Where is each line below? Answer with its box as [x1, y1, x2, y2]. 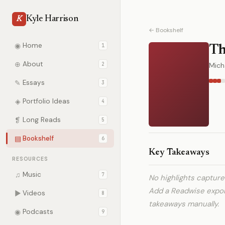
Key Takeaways [149, 148, 209, 157]
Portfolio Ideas [23, 97, 70, 105]
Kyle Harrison [26, 15, 78, 24]
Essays [23, 78, 45, 87]
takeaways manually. [149, 199, 219, 209]
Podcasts [23, 207, 53, 216]
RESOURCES [12, 156, 48, 162]
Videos [23, 189, 45, 197]
